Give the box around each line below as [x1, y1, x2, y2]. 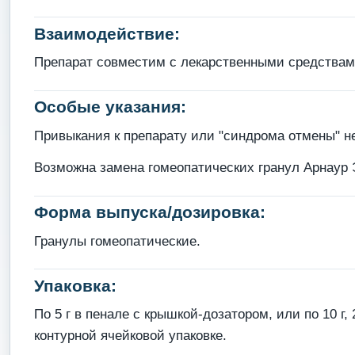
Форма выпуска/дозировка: [33, 203, 265, 222]
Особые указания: [33, 97, 186, 116]
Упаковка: [33, 276, 116, 295]
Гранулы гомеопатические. [33, 233, 200, 249]
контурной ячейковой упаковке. [33, 328, 227, 344]
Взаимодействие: [33, 24, 180, 43]
